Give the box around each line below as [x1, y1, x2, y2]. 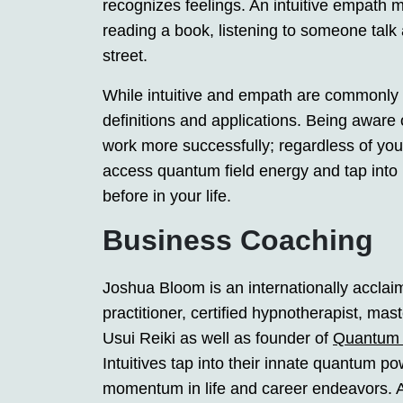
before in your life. [103, 187, 231, 206]
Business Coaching [103, 224, 373, 257]
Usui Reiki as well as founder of [103, 329, 333, 348]
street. [103, 47, 148, 66]
